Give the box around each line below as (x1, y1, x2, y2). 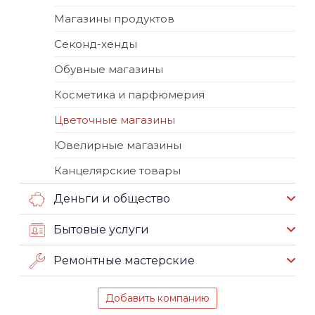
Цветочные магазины (54, 112, 175, 127)
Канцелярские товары (54, 163, 181, 177)
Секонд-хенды (54, 37, 137, 51)
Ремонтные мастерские (53, 253, 195, 267)
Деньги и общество (53, 191, 170, 205)
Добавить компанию (105, 291, 210, 304)
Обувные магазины (54, 62, 163, 76)
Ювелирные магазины (54, 138, 181, 152)
